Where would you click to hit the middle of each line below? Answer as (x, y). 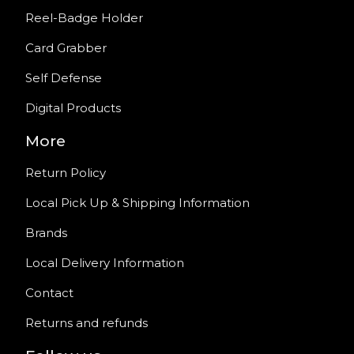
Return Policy (66, 173)
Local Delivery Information (105, 263)
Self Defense (64, 78)
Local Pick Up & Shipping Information (137, 203)
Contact (49, 293)
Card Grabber (66, 48)
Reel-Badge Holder (84, 18)
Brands (46, 233)
